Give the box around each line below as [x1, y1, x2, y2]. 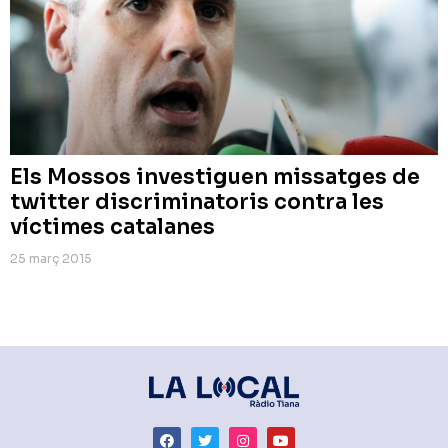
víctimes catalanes [10, 213, 215, 240]
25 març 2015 [10, 250, 92, 266]
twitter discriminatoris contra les [10, 188, 384, 215]
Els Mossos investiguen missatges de [10, 163, 420, 190]
